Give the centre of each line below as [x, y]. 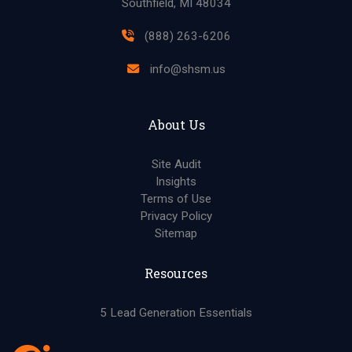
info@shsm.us [186, 69]
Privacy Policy [176, 216]
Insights [176, 181]
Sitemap [176, 233]
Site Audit [176, 164]
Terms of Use [176, 199]
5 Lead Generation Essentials [176, 313]
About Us [176, 125]
